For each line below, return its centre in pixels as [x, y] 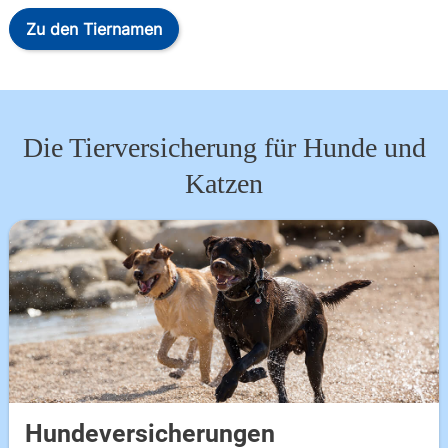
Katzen [224, 183]
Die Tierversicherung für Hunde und [224, 147]
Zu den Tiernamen [94, 29]
